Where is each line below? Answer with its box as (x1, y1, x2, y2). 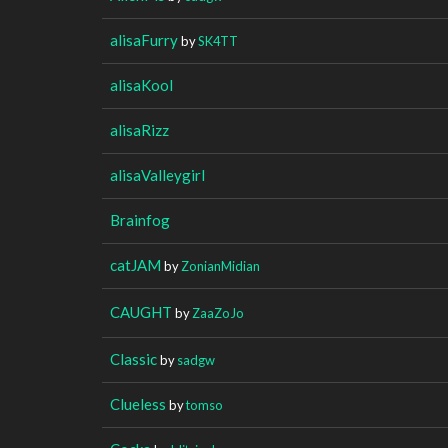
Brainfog (110, 210, 170, 229)
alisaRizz (110, 120, 169, 139)
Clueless (110, 394, 166, 413)
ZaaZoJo (192, 304, 244, 321)
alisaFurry (110, 30, 178, 49)
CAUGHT (110, 302, 172, 321)
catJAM (110, 255, 161, 274)
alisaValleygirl (110, 165, 205, 184)
